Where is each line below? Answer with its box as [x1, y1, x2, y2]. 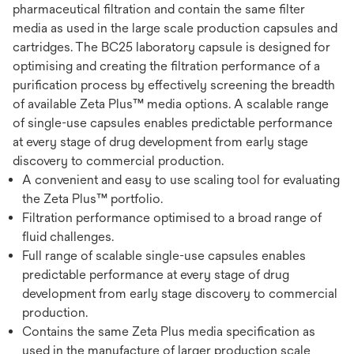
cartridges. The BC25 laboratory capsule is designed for [13, 40, 330, 55]
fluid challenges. [22, 229, 114, 244]
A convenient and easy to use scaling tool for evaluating [22, 172, 340, 187]
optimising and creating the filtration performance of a [13, 58, 320, 73]
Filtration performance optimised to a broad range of [22, 210, 322, 225]
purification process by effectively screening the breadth [13, 77, 335, 92]
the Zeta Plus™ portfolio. [22, 191, 163, 206]
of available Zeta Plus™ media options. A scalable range [13, 96, 329, 111]
